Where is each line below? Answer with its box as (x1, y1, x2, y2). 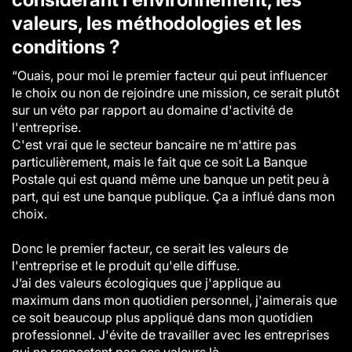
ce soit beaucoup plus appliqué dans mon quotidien (12, 310, 313, 325)
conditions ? (12, 35, 120, 58)
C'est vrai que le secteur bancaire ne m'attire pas (12, 137, 296, 152)
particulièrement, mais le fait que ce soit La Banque (12, 154, 307, 170)
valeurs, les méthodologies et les (12, 12, 302, 35)
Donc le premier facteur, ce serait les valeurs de (12, 240, 288, 256)
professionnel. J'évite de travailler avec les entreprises (12, 327, 329, 343)
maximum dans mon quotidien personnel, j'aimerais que (12, 292, 337, 308)
